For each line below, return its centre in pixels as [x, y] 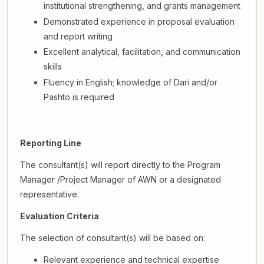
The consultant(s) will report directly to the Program [120, 164]
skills [52, 67]
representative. [49, 194]
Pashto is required [79, 97]
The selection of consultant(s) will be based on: [112, 237]
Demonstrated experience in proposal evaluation [139, 21]
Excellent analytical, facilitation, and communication [142, 52]
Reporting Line [50, 143]
